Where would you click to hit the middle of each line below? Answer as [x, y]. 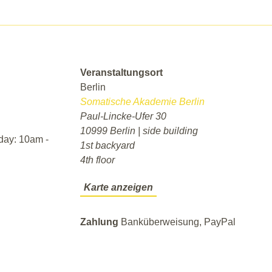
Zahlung [100, 222]
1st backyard [107, 145]
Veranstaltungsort [121, 73]
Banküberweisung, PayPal [178, 222]
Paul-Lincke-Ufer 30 [123, 116]
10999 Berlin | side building [139, 131]
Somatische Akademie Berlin [142, 102]
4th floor [97, 160]
